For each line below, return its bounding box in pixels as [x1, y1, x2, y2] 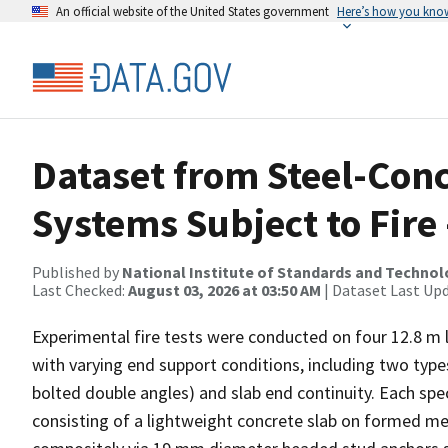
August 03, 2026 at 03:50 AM [128, 280, 321, 300]
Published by [32, 262, 122, 282]
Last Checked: [32, 280, 128, 300]
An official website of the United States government [56, 3, 329, 19]
